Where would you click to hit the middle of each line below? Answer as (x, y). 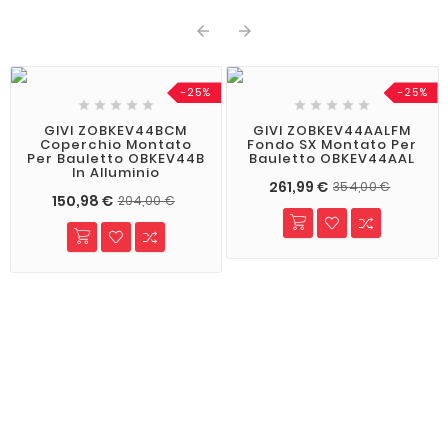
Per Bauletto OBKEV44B (115, 159)
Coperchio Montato (115, 145)
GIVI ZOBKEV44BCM (116, 131)
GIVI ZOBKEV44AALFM (332, 131)
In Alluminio (115, 173)
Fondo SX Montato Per (332, 145)
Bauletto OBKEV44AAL (332, 159)
